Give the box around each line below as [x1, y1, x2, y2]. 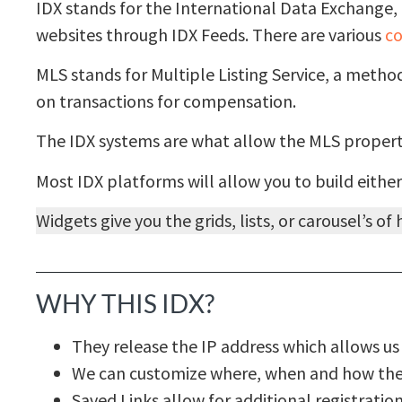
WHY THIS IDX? [36, 288, 214, 319]
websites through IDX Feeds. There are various [36, 22, 385, 46]
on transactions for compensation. [36, 90, 296, 113]
